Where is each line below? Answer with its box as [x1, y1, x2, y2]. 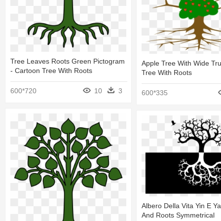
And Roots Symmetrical [142, 211, 215, 219]
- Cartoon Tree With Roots [10, 66, 92, 74]
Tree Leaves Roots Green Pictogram [10, 57, 125, 65]
